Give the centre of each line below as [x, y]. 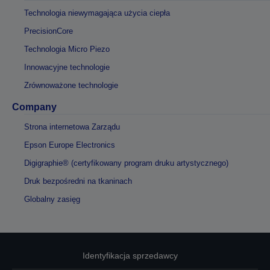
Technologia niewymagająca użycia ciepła [97, 13]
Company [34, 107]
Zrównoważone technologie [71, 85]
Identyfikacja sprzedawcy [130, 256]
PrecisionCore [49, 31]
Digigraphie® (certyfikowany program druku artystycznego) [126, 163]
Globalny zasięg [52, 199]
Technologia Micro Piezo [67, 49]
